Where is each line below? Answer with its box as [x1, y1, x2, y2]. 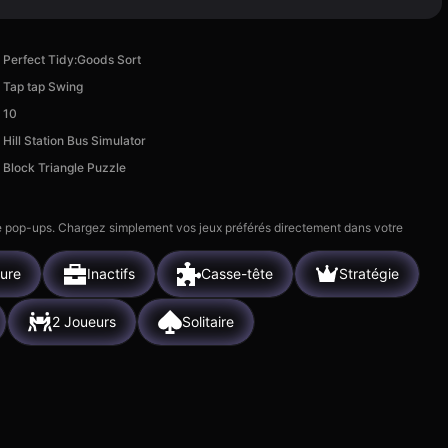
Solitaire [182, 313, 234, 331]
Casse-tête [201, 265, 273, 283]
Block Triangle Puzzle [3, 159, 127, 175]
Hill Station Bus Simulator [3, 132, 147, 148]
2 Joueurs [52, 313, 116, 331]
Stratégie [339, 265, 399, 283]
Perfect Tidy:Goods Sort [3, 51, 142, 67]
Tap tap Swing [3, 78, 84, 94]
